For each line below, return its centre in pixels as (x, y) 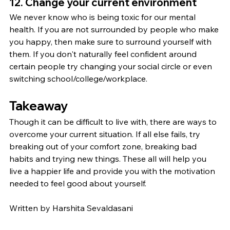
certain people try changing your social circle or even (112, 66)
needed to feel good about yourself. (78, 183)
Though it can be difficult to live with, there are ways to (114, 121)
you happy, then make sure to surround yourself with (111, 41)
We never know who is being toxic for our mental (103, 17)
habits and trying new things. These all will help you (109, 158)
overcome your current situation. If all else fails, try (106, 134)
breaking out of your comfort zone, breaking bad (104, 146)
